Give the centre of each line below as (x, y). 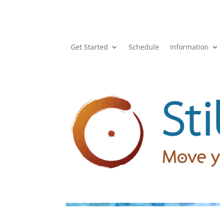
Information (190, 47)
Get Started (90, 47)
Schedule (144, 47)
